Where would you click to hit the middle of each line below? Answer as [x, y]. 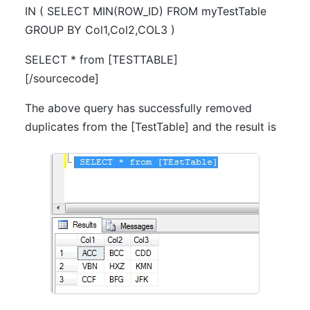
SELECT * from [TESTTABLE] [101, 60]
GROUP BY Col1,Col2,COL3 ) [100, 30]
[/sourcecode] [62, 78]
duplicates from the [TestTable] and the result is [151, 127]
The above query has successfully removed [138, 108]
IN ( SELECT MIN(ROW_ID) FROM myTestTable [146, 11]
